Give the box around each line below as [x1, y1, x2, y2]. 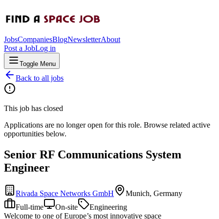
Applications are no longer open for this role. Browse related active [4, 121, 210, 129]
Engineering [89, 202, 127, 211]
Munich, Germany [126, 189, 182, 197]
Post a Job [4, 44, 35, 52]
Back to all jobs [16, 74, 64, 82]
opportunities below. [4, 130, 66, 138]
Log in [35, 44, 56, 52]
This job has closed [4, 104, 63, 112]
